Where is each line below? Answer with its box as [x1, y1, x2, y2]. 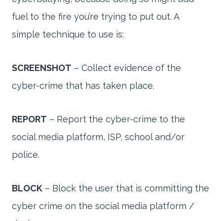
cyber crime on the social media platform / [12, 201, 194, 212]
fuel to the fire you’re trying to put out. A [12, 11, 179, 22]
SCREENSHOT [12, 63, 72, 74]
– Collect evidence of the [72, 63, 181, 74]
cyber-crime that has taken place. [12, 80, 154, 91]
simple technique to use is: [12, 29, 124, 40]
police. [12, 149, 39, 160]
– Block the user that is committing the [42, 183, 209, 194]
